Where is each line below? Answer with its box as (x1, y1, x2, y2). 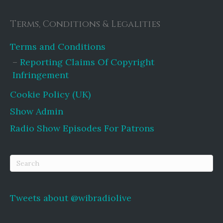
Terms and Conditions (10, 40, 106, 52)
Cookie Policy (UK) (10, 88, 91, 100)
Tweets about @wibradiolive (10, 192, 131, 204)
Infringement (12, 69, 69, 81)
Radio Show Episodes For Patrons (10, 122, 154, 134)
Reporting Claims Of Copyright (20, 56, 154, 68)
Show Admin (10, 105, 63, 117)
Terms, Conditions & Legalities (10, 17, 160, 30)
